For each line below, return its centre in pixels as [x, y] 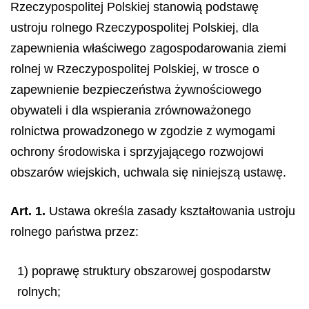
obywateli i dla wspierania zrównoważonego [131, 110]
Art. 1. [28, 211]
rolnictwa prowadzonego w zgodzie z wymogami [143, 131]
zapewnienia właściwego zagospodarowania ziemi [148, 48]
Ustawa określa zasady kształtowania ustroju [170, 211]
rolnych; [39, 291]
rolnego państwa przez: [74, 232]
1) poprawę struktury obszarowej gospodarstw [144, 271]
